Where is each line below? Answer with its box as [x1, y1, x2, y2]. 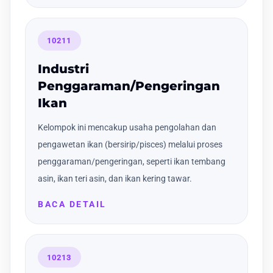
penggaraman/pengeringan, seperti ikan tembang [38, 157, 225, 167]
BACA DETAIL [38, 199, 107, 210]
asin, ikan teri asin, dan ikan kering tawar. [38, 174, 192, 184]
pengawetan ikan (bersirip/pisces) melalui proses [38, 140, 222, 150]
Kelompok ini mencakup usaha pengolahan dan [38, 122, 216, 133]
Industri [38, 62, 89, 77]
